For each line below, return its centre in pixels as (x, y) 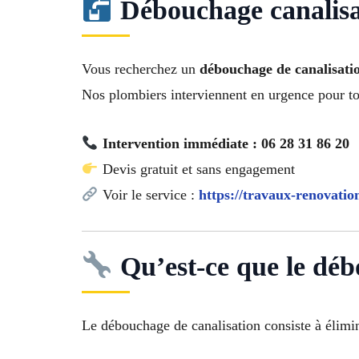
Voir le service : (148, 194)
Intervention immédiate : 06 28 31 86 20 (226, 143)
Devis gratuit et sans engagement (196, 169)
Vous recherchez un (141, 69)
